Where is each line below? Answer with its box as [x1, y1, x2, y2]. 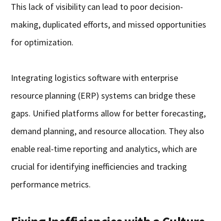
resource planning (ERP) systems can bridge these [11, 90, 196, 102]
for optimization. [11, 37, 74, 48]
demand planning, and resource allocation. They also [11, 125, 205, 137]
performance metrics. [11, 179, 91, 190]
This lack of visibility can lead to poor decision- [11, 1, 184, 13]
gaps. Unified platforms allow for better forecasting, [11, 108, 206, 119]
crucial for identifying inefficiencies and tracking [11, 161, 187, 173]
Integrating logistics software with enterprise [11, 72, 179, 84]
